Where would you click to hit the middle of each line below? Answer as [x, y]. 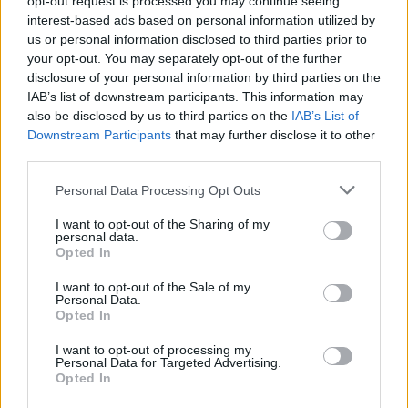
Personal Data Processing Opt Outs [158, 190]
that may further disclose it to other [273, 135]
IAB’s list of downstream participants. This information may [195, 97]
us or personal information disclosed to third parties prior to [197, 39]
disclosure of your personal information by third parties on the [204, 77]
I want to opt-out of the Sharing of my [163, 224]
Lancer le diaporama [197, 243]
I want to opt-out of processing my [153, 350]
